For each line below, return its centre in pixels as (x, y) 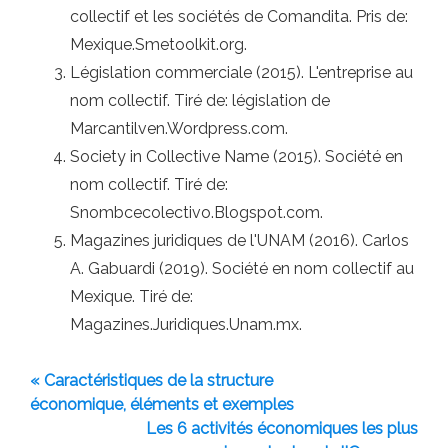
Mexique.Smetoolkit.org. (158, 44)
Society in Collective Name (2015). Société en (236, 156)
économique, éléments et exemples (162, 404)
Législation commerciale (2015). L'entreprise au (241, 72)
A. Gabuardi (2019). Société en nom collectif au (242, 268)
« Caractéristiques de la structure (151, 380)
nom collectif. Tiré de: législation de (200, 100)
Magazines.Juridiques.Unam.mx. (186, 324)
